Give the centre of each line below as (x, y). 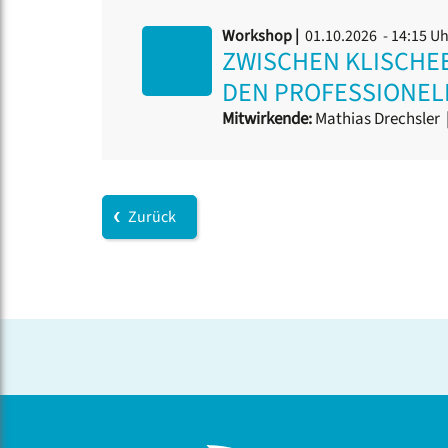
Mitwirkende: (267, 119)
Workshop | (262, 36)
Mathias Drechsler (377, 119)
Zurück (152, 217)
